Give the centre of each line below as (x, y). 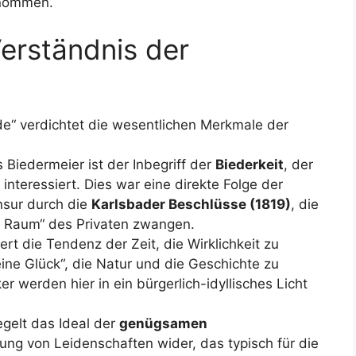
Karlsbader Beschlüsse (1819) (191, 204)
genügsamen (163, 323)
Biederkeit (250, 164)
